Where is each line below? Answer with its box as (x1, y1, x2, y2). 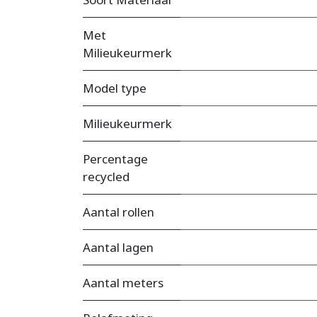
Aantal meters (83, 275, 163, 292)
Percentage (83, 151, 148, 168)
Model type (83, 80, 146, 97)
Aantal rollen (83, 204, 154, 221)
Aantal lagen (83, 239, 154, 256)
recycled (83, 168, 129, 185)
